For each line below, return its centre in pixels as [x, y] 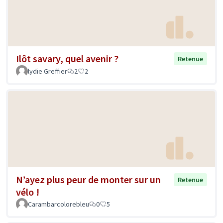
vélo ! [28, 192]
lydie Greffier [48, 71]
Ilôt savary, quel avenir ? [67, 59]
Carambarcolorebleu [58, 204]
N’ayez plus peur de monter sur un [88, 180]
